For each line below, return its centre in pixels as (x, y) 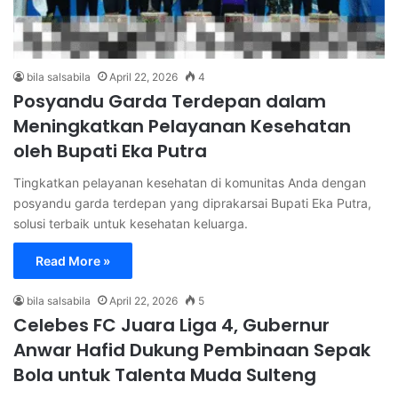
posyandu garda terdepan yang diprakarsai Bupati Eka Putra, (192, 203)
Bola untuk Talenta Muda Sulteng (165, 374)
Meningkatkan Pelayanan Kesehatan (182, 126)
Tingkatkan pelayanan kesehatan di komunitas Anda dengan (190, 182)
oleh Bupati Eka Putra (110, 151)
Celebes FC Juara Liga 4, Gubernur (171, 325)
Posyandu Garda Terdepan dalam (170, 101)
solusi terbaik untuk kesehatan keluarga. (131, 223)
